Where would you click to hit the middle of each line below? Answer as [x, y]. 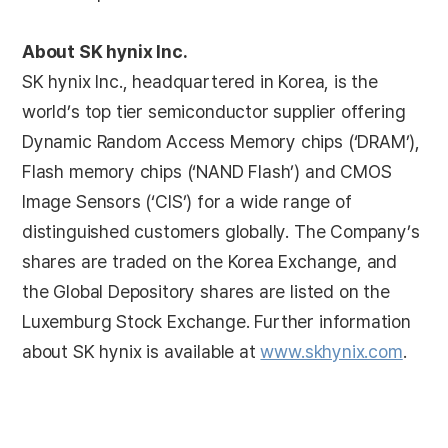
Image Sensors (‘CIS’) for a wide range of [187, 201]
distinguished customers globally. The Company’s [221, 231]
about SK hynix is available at [141, 351]
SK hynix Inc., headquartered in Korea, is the [200, 81]
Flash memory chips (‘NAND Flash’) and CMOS [207, 171]
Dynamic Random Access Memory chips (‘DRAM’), [221, 141]
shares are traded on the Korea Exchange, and [210, 261]
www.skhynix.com [331, 351]
